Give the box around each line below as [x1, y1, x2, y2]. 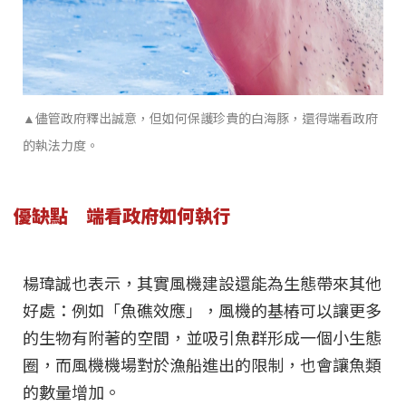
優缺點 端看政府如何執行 [14, 202, 231, 229]
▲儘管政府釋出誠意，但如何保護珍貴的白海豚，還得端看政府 [23, 111, 378, 127]
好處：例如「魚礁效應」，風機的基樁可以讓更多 [23, 303, 382, 322]
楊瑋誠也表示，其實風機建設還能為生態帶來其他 [23, 275, 382, 295]
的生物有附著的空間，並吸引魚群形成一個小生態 [23, 330, 382, 349]
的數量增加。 [23, 384, 121, 403]
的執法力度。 [23, 139, 99, 154]
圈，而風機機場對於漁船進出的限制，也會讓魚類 [23, 357, 382, 376]
